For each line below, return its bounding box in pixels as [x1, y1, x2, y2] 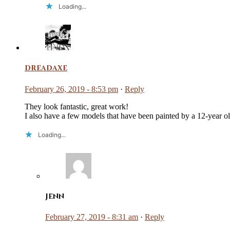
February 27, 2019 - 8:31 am [45, 213, 138, 221]
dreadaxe [25, 64, 67, 73]
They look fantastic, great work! [25, 102, 128, 111]
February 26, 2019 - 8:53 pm [25, 84, 118, 93]
